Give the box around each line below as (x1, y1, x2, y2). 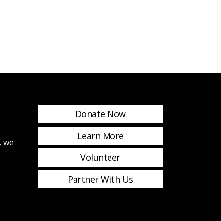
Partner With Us (68, 173, 133, 185)
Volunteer (80, 151, 120, 163)
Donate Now (75, 108, 126, 120)
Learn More (77, 130, 124, 142)
